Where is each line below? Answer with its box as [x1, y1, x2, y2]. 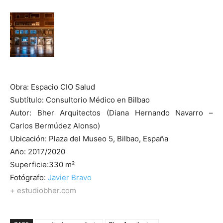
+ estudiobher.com [10, 185, 76, 195]
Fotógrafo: [10, 172, 48, 182]
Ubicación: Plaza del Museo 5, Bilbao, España [10, 133, 168, 143]
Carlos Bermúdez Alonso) [10, 120, 100, 130]
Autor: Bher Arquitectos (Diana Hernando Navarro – [10, 108, 213, 117]
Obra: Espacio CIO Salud [10, 82, 95, 92]
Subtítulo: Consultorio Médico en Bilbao [10, 95, 150, 105]
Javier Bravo [48, 172, 92, 182]
